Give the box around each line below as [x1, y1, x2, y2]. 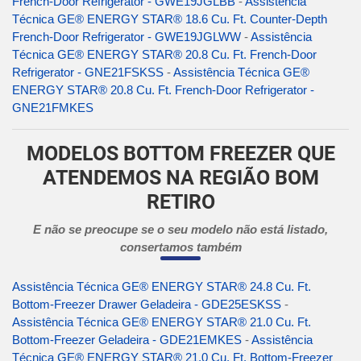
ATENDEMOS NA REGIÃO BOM [42, 166, 319, 190]
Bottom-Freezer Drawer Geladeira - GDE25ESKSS [12, 297, 281, 312]
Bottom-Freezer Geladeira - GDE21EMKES [12, 333, 242, 347]
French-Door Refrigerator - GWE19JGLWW [12, 30, 241, 44]
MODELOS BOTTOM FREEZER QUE [26, 142, 335, 166]
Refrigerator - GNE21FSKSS [12, 65, 164, 80]
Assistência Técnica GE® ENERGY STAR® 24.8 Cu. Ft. [12, 280, 311, 294]
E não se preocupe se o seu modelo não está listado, [33, 222, 328, 237]
